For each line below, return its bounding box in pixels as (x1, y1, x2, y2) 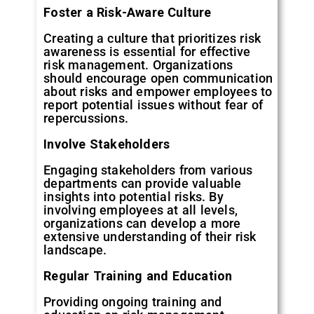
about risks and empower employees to (43, 83, 273, 99)
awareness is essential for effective (43, 43, 251, 59)
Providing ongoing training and (43, 294, 222, 309)
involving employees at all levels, (43, 202, 238, 217)
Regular (43, 268, 90, 283)
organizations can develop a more (43, 215, 241, 231)
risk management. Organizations (43, 57, 233, 72)
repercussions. (43, 110, 129, 125)
